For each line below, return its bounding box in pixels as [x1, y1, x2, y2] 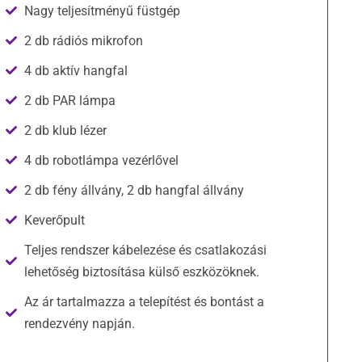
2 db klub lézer [23, 122, 107, 138]
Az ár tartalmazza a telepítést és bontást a [23, 293, 264, 309]
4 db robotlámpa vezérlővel [23, 152, 179, 168]
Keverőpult [23, 212, 85, 228]
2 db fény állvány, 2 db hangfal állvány [23, 182, 244, 198]
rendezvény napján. [23, 315, 135, 331]
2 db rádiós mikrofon [23, 32, 143, 48]
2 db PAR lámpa [23, 92, 116, 108]
